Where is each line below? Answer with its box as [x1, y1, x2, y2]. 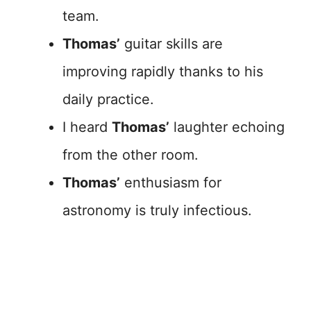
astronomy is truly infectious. [62, 202, 252, 219]
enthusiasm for [120, 174, 221, 192]
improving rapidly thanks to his [62, 63, 263, 81]
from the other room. [62, 146, 199, 164]
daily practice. [62, 91, 154, 108]
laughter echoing [169, 119, 285, 136]
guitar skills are [120, 35, 223, 53]
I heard [62, 119, 112, 136]
